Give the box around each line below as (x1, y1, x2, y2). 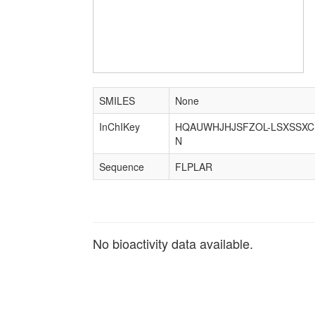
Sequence (99, 160, 144, 174)
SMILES (99, 94, 135, 108)
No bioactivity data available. (93, 234, 253, 252)
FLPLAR (175, 160, 212, 174)
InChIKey (99, 120, 140, 134)
